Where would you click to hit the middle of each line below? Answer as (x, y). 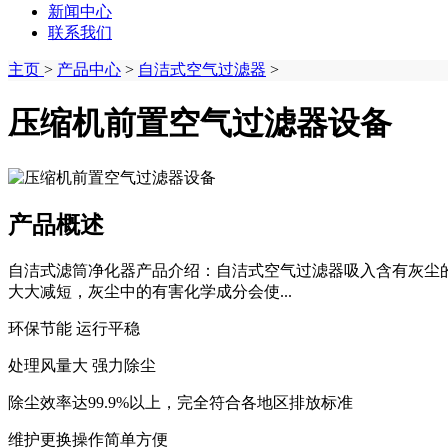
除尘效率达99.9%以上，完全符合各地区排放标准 (180, 402)
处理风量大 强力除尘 (82, 365)
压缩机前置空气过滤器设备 (200, 123)
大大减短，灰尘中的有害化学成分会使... (150, 291)
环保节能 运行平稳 (74, 328)
